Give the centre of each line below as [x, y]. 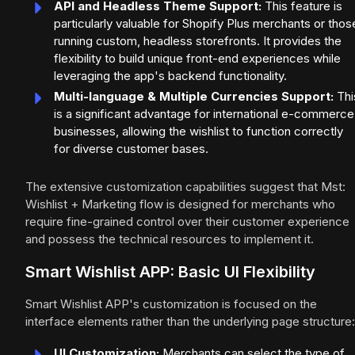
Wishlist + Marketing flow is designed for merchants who [180, 204]
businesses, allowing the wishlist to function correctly [198, 132]
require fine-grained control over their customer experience [187, 222]
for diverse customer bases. [131, 149]
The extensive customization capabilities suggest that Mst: [185, 187]
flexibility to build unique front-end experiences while [197, 59]
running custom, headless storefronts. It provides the [198, 41]
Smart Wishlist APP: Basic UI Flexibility [170, 272]
